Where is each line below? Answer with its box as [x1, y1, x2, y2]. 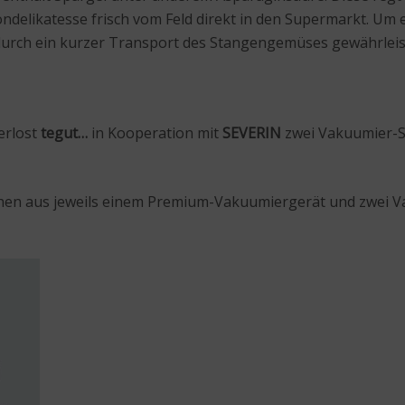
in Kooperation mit [88, 123, 222, 144]
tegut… [41, 123, 88, 144]
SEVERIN [222, 123, 281, 144]
